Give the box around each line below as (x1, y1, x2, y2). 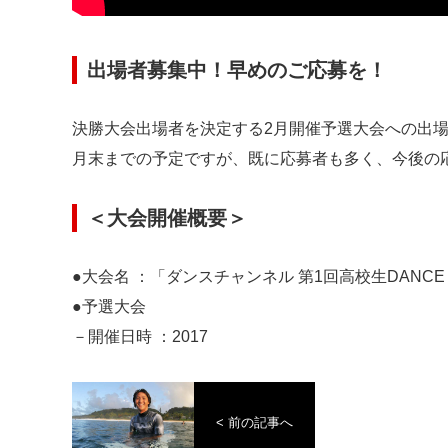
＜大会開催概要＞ (87, 206, 247, 229)
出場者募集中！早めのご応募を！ (87, 58, 387, 81)
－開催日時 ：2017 (72, 327, 208, 345)
